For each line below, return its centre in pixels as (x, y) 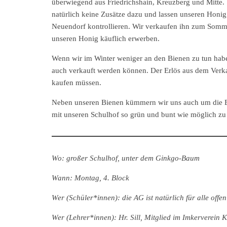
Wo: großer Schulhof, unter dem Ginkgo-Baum (126, 158)
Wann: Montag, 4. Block (90, 178)
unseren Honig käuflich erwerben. (106, 38)
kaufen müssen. (77, 82)
